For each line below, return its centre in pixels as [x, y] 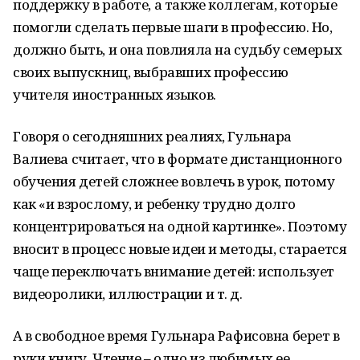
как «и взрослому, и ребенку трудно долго [154, 204]
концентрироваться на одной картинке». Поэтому [180, 226]
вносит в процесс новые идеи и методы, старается [180, 249]
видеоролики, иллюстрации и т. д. [128, 294]
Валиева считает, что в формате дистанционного [178, 159]
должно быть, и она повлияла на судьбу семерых [178, 49]
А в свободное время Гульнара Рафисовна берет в [176, 335]
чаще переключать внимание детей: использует [174, 271]
